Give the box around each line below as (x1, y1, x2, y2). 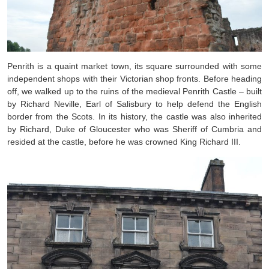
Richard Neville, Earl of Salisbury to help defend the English (20, 98, 262, 109)
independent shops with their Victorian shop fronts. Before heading (7, 73, 262, 83)
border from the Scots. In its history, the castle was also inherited (7, 111, 262, 121)
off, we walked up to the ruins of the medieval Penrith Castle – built (7, 86, 262, 96)
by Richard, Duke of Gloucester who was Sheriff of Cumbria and (7, 124, 262, 134)
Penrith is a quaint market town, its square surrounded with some (7, 61, 262, 71)
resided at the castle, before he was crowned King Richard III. (7, 136, 241, 147)
